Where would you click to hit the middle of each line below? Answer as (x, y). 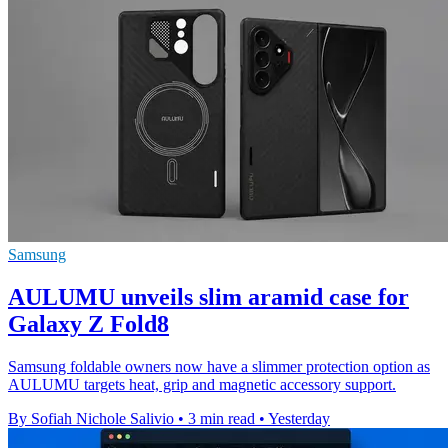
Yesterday (299, 418)
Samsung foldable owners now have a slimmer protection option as (219, 366)
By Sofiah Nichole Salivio (91, 418)
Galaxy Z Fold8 (88, 324)
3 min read (221, 418)
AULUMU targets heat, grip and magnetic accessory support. (202, 384)
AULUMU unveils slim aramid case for (208, 297)
